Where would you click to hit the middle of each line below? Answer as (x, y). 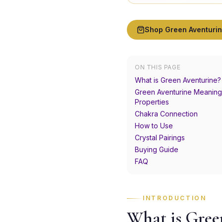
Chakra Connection (166, 114)
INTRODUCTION (175, 198)
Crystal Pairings (160, 138)
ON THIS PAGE (158, 67)
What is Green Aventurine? (178, 80)
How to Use (154, 126)
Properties (152, 102)
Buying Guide (157, 149)
